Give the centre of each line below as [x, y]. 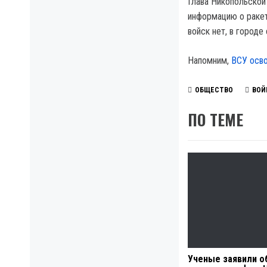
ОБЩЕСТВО [214, 90]
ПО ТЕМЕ [215, 119]
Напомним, [209, 60]
